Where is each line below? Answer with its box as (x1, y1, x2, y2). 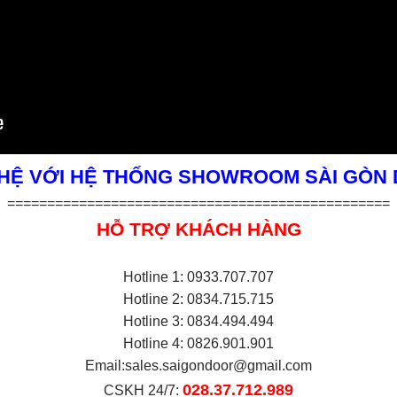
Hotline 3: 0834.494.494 (123, 313, 274, 329)
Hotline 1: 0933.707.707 (123, 269, 274, 284)
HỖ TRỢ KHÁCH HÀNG (96, 218, 301, 239)
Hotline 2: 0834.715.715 (123, 291, 274, 307)
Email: (85, 357, 125, 373)
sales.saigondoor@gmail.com (125, 357, 312, 373)
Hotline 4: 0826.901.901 (123, 335, 274, 351)
